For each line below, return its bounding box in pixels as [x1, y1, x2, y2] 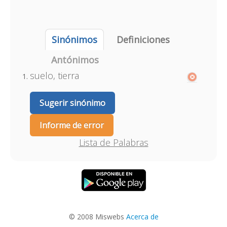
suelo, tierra [29, 69, 79, 82]
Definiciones [116, 33, 170, 46]
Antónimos [51, 54, 99, 66]
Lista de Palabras [79, 136, 148, 148]
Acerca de [126, 212, 159, 221]
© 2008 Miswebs [68, 212, 126, 221]
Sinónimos [51, 33, 97, 46]
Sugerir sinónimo [39, 97, 105, 108]
